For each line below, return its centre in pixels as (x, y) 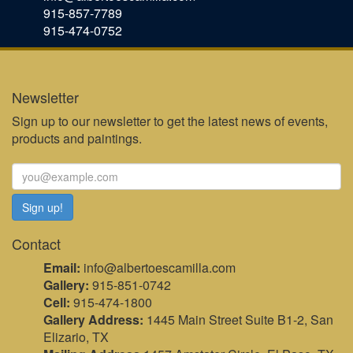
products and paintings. (77, 138)
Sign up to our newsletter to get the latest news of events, (170, 121)
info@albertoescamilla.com (160, 267)
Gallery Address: (93, 319)
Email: (62, 267)
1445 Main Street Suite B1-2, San (238, 319)
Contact (36, 243)
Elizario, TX (76, 336)
